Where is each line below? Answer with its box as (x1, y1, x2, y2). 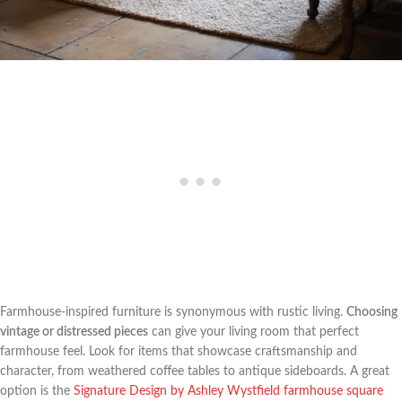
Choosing (346, 305, 398, 319)
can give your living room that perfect (148, 325, 359, 338)
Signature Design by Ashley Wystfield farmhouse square (74, 384, 383, 398)
